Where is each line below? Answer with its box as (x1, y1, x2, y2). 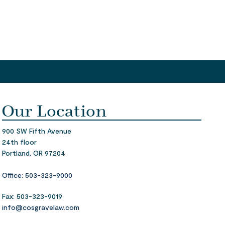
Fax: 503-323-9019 (2, 192, 63, 200)
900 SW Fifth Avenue (2, 127, 72, 135)
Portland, (2, 149, 34, 157)
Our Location (2, 101, 107, 119)
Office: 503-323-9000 (2, 171, 73, 179)
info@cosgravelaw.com (2, 203, 80, 211)
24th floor (2, 138, 37, 146)
